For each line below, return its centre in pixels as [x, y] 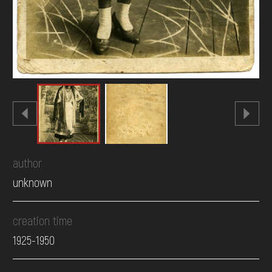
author [28, 163]
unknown [33, 182]
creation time [43, 221]
